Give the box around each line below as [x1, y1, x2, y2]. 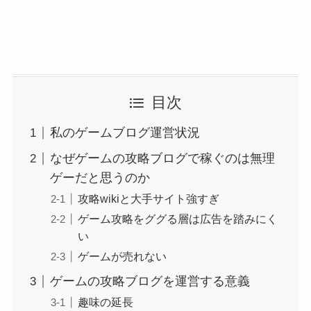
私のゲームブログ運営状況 [49, 126, 200, 140]
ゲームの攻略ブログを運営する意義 [49, 274, 250, 289]
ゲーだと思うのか [49, 171, 150, 185]
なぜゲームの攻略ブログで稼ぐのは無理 [49, 151, 275, 166]
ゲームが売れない [77, 250, 167, 263]
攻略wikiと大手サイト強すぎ [77, 192, 219, 205]
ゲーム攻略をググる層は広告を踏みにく [77, 212, 278, 226]
